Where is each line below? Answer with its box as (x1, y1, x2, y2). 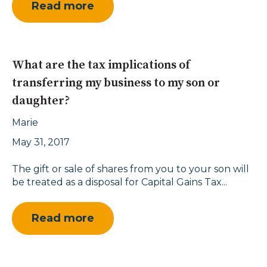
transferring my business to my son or (12, 75, 220, 91)
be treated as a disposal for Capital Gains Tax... (12, 176, 227, 188)
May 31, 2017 (12, 136, 70, 148)
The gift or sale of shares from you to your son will (12, 163, 249, 175)
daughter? (12, 93, 70, 108)
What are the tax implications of (12, 57, 190, 73)
